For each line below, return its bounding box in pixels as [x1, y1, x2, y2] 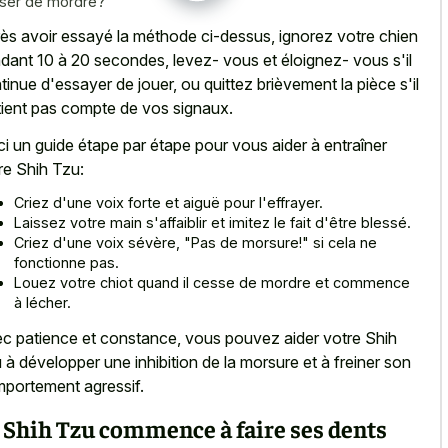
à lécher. [14, 294, 71, 312]
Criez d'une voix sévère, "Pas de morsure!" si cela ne [14, 234, 377, 252]
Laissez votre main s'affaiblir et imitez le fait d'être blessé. [14, 214, 411, 232]
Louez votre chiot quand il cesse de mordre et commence [14, 274, 410, 292]
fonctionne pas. [14, 254, 119, 272]
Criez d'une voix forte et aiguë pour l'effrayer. [14, 194, 323, 212]
